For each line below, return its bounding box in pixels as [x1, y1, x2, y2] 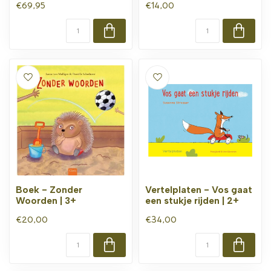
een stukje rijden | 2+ [145, 195, 239, 206]
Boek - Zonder [16, 184, 82, 195]
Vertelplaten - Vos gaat [145, 184, 252, 195]
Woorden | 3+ [16, 195, 76, 206]
